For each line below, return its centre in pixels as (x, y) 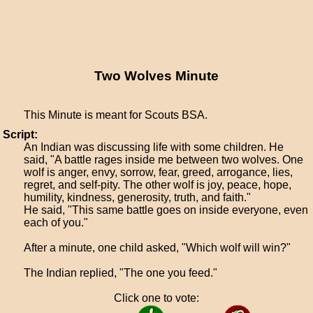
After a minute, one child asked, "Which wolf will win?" (158, 248)
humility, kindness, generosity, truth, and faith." (138, 197)
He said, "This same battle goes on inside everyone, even (166, 210)
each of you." (56, 223)
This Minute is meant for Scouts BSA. (116, 115)
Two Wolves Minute (156, 76)
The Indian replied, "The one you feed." (121, 273)
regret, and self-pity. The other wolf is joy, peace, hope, (158, 185)
